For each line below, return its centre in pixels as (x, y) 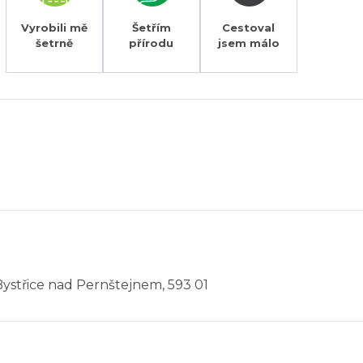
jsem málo (248, 43)
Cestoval (249, 27)
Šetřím (151, 27)
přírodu (152, 43)
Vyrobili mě (54, 27)
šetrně (54, 43)
